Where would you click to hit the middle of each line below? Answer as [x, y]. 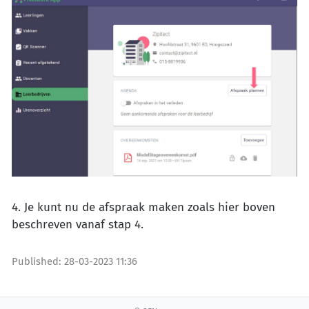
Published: [38, 261]
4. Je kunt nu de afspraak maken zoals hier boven [143, 207]
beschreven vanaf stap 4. [78, 224]
